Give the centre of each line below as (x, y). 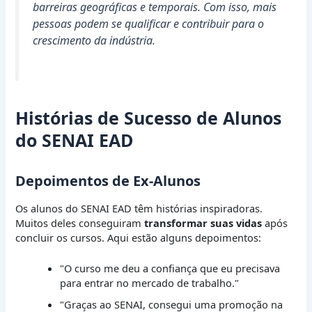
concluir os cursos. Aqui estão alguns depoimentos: (139, 238)
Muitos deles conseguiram (80, 223)
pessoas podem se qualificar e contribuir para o (149, 23)
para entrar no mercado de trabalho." (150, 283)
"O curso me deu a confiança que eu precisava (170, 268)
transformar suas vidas (203, 223)
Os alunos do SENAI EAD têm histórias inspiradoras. (139, 209)
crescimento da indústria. (94, 40)
